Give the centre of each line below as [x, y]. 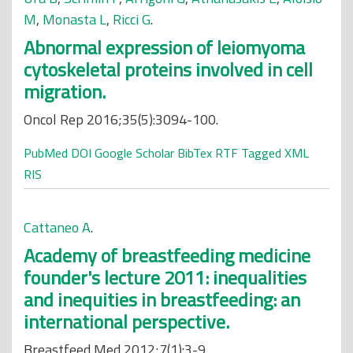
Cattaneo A [57, 227]
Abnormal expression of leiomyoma [164, 47]
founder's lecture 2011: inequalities [165, 277]
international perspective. [126, 321]
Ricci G [132, 19]
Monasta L [74, 19]
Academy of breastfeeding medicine [167, 255]
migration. [65, 91]
